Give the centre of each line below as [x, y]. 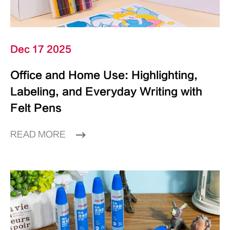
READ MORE [39, 134]
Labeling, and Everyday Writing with [106, 91]
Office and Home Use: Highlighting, [104, 75]
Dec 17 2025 [41, 49]
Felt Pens [36, 108]
